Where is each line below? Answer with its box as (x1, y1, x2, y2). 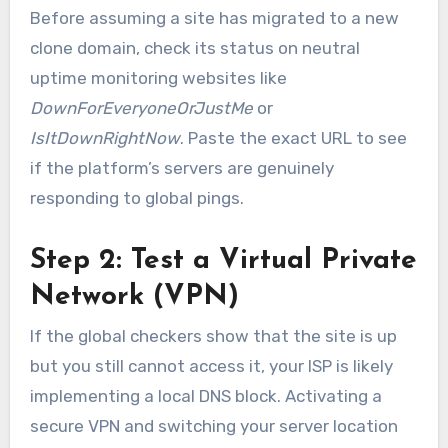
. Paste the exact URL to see (179, 127, 407, 148)
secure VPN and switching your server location (29, 416, 398, 437)
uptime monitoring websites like (29, 67, 287, 88)
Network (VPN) (29, 282, 239, 311)
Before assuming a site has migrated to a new (29, 7, 399, 28)
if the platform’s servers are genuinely (29, 157, 334, 178)
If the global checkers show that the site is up (29, 326, 397, 347)
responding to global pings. (29, 187, 244, 208)
